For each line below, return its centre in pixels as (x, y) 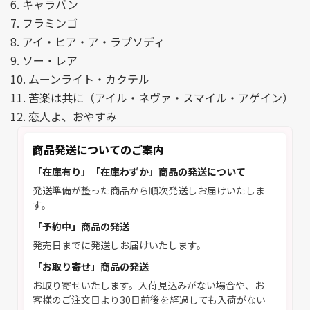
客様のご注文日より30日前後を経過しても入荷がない (149, 300)
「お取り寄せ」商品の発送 (91, 266)
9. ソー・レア (44, 60)
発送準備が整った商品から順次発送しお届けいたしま (149, 190)
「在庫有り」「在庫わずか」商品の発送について (139, 172)
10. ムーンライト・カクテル (80, 79)
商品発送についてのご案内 (99, 149)
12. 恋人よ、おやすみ (64, 116)
